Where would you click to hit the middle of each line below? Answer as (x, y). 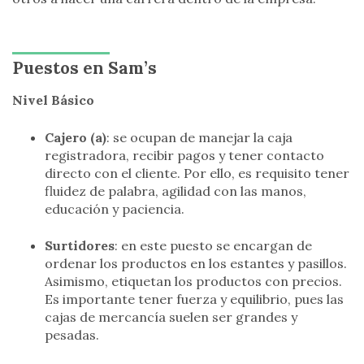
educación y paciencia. (115, 209)
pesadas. (72, 334)
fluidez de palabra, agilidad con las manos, (175, 191)
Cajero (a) (76, 138)
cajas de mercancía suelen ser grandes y (171, 316)
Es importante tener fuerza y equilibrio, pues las (194, 299)
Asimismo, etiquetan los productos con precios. (193, 281)
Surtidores (80, 245)
